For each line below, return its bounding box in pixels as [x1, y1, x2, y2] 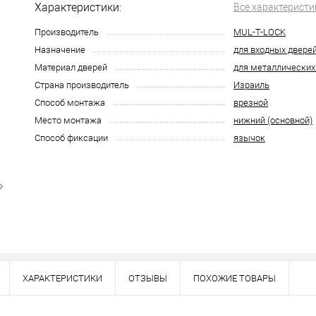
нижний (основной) [233, 115, 312, 126]
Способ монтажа [35, 97, 105, 108]
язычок [233, 133, 265, 143]
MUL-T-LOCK [233, 27, 286, 37]
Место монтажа [35, 115, 102, 126]
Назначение [35, 44, 85, 55]
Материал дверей [35, 62, 107, 73]
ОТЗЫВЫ [128, 273, 167, 284]
